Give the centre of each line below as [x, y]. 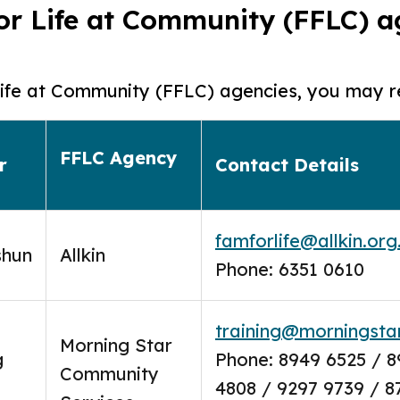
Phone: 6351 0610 [290, 269]
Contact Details [287, 165]
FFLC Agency [118, 158]
